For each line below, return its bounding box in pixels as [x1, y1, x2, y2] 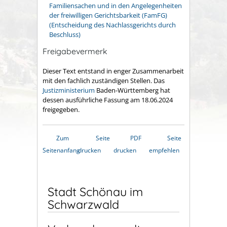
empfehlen [149, 145, 179, 155]
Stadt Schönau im [48, 184, 143, 199]
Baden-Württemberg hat [95, 85, 170, 95]
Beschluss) [49, 29, 81, 39]
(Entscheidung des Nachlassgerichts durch [49, 20, 176, 29]
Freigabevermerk [43, 46, 107, 57]
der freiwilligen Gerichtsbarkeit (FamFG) [49, 10, 167, 20]
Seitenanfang [43, 145, 80, 155]
